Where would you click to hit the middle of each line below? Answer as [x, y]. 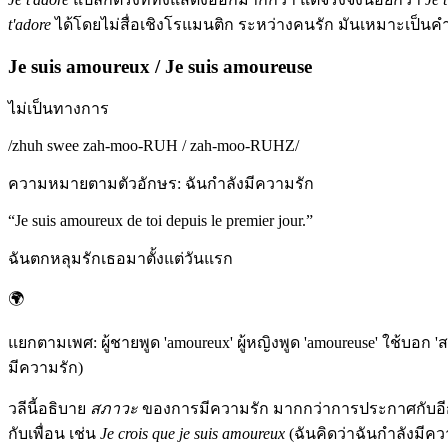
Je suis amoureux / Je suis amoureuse [160, 66]
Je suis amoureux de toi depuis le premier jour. [160, 221]
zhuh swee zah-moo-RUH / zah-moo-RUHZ [153, 146]
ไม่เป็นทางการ [58, 109]
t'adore [29, 24]
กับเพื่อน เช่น [54, 434]
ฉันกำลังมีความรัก [249, 184]
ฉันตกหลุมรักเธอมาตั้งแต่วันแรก [120, 259]
